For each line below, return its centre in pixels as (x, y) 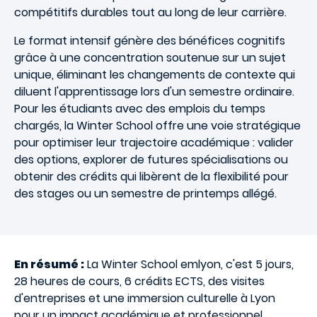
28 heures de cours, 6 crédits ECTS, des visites (139, 281)
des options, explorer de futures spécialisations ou (151, 160)
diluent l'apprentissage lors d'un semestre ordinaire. (154, 92)
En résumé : (49, 264)
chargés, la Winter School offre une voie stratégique (157, 126)
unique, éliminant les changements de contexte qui (155, 75)
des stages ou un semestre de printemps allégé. (145, 194)
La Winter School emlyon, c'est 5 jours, (189, 264)
